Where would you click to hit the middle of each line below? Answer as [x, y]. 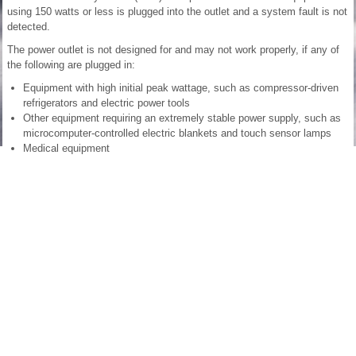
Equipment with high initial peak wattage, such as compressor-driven [181, 88]
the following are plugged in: [71, 65]
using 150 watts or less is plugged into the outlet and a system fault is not [177, 12]
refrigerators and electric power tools [106, 103]
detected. [29, 27]
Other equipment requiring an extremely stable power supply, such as [182, 118]
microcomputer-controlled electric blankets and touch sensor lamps [177, 133]
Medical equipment [66, 149]
